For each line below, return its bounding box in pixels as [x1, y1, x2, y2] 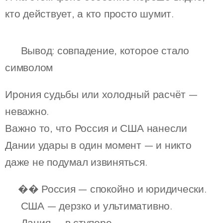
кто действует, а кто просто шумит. [5, 7, 174, 20]
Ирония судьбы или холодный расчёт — [5, 88, 198, 101]
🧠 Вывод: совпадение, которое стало [5, 44, 189, 57]
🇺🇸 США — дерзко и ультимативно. [5, 199, 172, 213]
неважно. [5, 105, 49, 118]
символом [5, 61, 53, 74]
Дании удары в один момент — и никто [5, 138, 192, 152]
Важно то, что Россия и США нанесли [5, 121, 187, 135]
